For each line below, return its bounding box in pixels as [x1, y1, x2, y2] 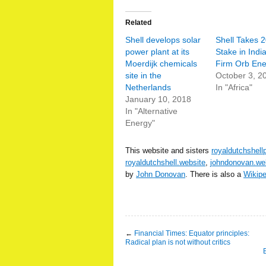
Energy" [125, 118, 155, 128]
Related [125, 18, 151, 27]
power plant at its [125, 47, 189, 56]
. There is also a [185, 170, 243, 179]
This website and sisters [125, 146, 211, 155]
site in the [125, 71, 161, 80]
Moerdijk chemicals [125, 59, 197, 68]
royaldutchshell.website [125, 158, 205, 167]
